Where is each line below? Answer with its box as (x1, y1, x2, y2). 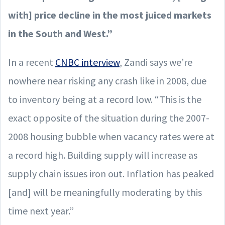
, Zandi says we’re (120, 55, 192, 68)
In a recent (8, 55, 55, 68)
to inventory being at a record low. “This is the (8, 92, 201, 105)
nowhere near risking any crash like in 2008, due (8, 74, 206, 87)
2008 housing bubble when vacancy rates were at (8, 130, 214, 143)
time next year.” (8, 204, 74, 217)
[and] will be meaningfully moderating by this (8, 185, 202, 198)
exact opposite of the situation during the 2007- (8, 111, 209, 124)
